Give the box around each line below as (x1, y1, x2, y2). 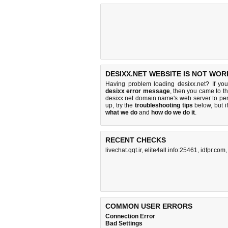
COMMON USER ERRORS (105, 202, 192, 210)
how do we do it (151, 109, 195, 116)
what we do (105, 109, 137, 116)
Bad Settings (105, 220, 142, 227)
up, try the (105, 102, 135, 109)
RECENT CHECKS (105, 136, 166, 144)
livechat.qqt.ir (105, 147, 141, 154)
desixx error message (105, 88, 170, 95)
